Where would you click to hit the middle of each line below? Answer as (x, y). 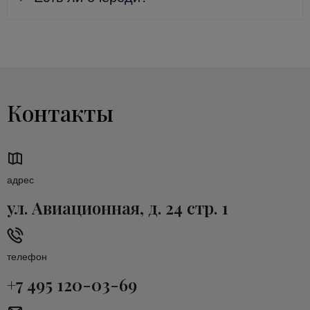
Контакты (60, 112)
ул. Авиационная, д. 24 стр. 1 (118, 207)
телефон (27, 256)
